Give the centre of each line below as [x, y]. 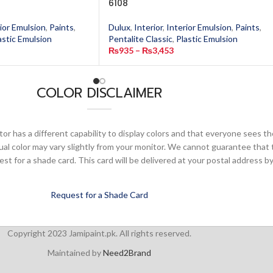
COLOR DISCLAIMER [99, 93]
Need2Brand [127, 253]
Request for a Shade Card [99, 195]
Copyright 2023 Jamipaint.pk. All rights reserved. [99, 233]
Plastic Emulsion [207, 39]
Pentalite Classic [140, 39]
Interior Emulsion [199, 27]
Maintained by [75, 253]
